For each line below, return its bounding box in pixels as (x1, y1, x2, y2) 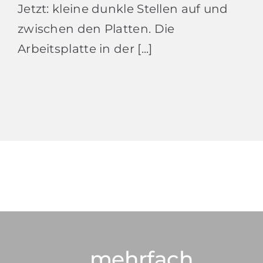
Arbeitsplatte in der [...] (17, 42, 153, 56)
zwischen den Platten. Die (17, 22, 175, 36)
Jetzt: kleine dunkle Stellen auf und (17, 2, 228, 16)
